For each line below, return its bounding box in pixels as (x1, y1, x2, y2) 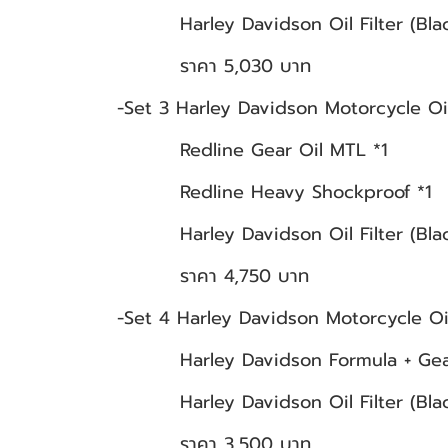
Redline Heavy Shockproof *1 (117, 178, 432, 206)
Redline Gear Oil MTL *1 (117, 136, 388, 164)
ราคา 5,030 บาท (117, 52, 311, 80)
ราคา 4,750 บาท (117, 262, 309, 290)
